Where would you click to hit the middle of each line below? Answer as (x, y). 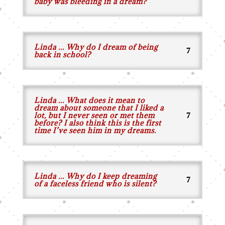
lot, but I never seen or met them (94, 115)
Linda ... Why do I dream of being (96, 47)
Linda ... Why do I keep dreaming (95, 176)
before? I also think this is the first (97, 123)
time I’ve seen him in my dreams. (95, 130)
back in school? (62, 54)
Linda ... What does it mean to (89, 100)
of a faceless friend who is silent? (95, 184)
